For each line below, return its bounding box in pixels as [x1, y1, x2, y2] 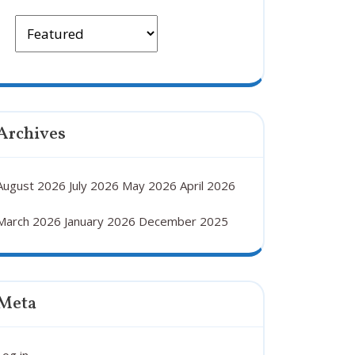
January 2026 [64, 213, 136, 229]
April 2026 [180, 177, 235, 193]
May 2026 [122, 177, 177, 193]
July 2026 [69, 177, 119, 193]
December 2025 [139, 213, 228, 229]
